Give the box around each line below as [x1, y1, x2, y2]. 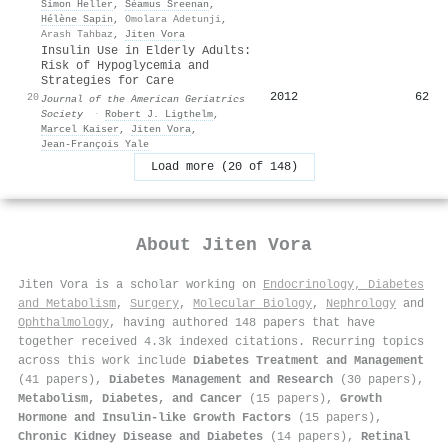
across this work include [18, 353, 193, 368]
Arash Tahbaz [41, 27, 113, 40]
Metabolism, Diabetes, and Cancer [18, 391, 242, 406]
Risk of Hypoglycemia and [41, 58, 209, 73]
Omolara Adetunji [125, 12, 221, 25]
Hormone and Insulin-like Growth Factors [18, 410, 291, 425]
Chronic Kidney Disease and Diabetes [18, 429, 263, 444]
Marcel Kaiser [41, 122, 119, 135]
